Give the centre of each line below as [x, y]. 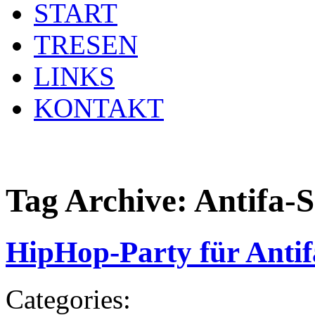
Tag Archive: [100, 201]
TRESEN [86, 45]
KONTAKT [99, 108]
